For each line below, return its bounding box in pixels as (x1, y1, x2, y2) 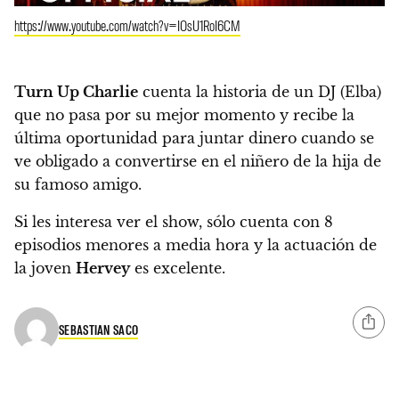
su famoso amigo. (14, 175, 142, 194)
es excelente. (130, 259, 225, 278)
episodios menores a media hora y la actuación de (14, 236, 377, 255)
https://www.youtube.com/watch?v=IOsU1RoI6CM (14, 15, 240, 36)
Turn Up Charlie (14, 83, 138, 102)
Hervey (76, 259, 130, 278)
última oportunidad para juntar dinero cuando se (14, 129, 374, 148)
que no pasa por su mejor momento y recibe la (14, 106, 354, 125)
